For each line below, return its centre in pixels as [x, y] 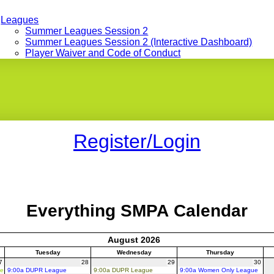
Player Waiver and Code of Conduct [103, 53]
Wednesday [134, 252]
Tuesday [48, 252]
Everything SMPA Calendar [137, 210]
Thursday [220, 252]
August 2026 [134, 239]
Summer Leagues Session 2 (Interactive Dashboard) [139, 42]
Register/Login [137, 141]
